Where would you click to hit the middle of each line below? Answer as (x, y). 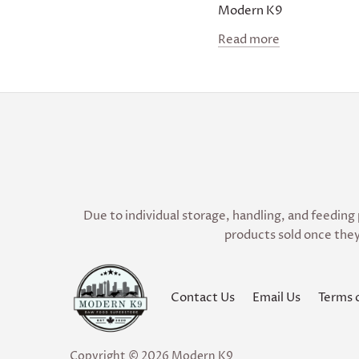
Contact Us (203, 297)
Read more (249, 39)
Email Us (277, 297)
